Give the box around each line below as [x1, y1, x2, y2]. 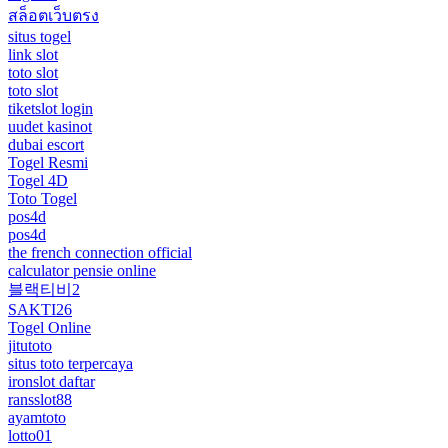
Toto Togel [8, 189, 77, 207]
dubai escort [8, 135, 84, 153]
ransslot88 [8, 390, 72, 408]
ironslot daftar [8, 372, 95, 390]
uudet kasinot [8, 117, 92, 135]
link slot [8, 45, 58, 63]
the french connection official [8, 243, 192, 261]
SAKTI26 [8, 300, 72, 318]
